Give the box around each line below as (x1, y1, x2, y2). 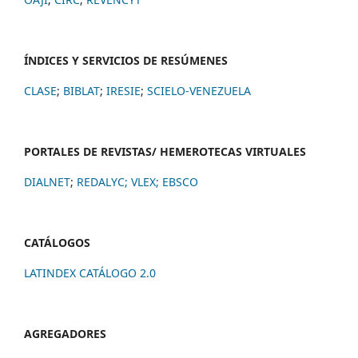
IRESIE (106, 82, 141, 98)
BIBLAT (63, 82, 100, 98)
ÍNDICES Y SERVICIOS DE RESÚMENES (24, 52, 228, 68)
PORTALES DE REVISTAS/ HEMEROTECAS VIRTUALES (24, 143, 306, 159)
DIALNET (24, 173, 70, 189)
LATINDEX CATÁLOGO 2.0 (24, 265, 156, 280)
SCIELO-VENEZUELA (147, 82, 251, 98)
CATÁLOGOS (24, 234, 90, 250)
